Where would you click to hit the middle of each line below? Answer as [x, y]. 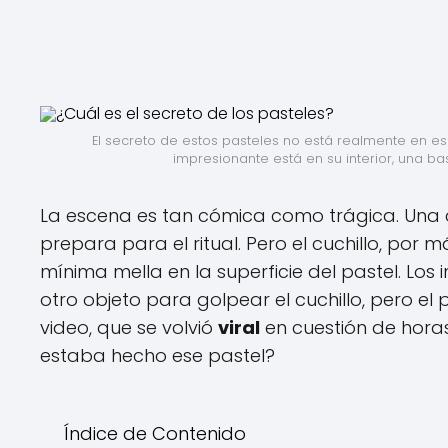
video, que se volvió [129, 327]
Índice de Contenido [155, 433]
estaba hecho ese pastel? [157, 355]
